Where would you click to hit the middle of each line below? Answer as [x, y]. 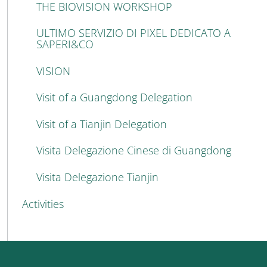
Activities [43, 204]
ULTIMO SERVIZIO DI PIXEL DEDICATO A [133, 33]
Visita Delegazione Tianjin [97, 177]
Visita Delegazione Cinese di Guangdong [134, 150]
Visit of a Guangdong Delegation [114, 97]
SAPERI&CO [65, 44]
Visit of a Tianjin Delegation [102, 124]
